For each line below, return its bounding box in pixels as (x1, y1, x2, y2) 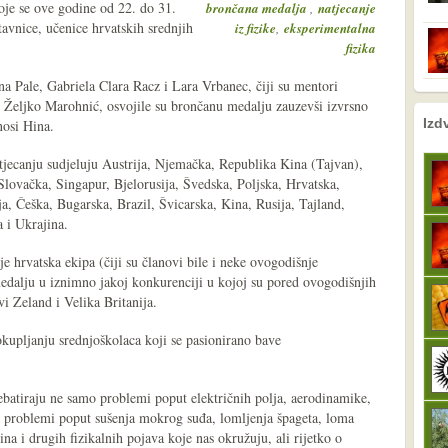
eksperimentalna (284, 19, 376, 37)
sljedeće (380, 109, 426, 123)
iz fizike (235, 19, 276, 37)
